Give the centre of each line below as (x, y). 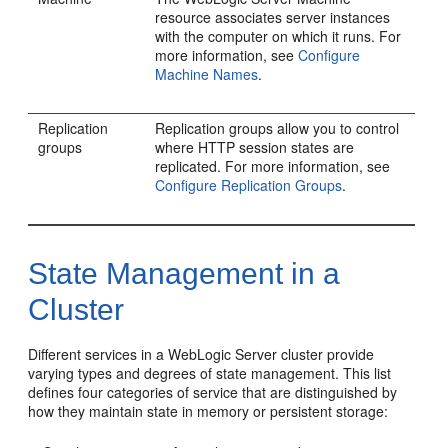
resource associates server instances (273, 17)
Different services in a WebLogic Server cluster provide (201, 354)
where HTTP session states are (255, 147)
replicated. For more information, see (273, 166)
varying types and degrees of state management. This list (210, 373)
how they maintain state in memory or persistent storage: (208, 411)
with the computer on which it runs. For (278, 36)
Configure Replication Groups (249, 185)
